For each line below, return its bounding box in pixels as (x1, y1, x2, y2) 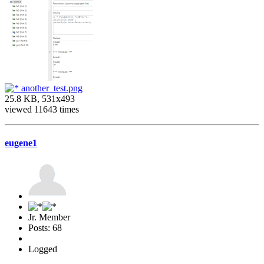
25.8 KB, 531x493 (5, 93, 75, 104)
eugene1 (5, 138, 37, 148)
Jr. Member (28, 212, 70, 223)
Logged (28, 244, 57, 255)
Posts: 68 (28, 223, 62, 233)
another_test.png (19, 82, 82, 93)
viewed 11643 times (5, 104, 79, 114)
